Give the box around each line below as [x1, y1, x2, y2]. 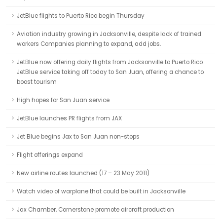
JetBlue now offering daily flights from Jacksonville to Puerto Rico [17, 58, 203, 66]
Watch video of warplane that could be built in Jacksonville [17, 187, 185, 195]
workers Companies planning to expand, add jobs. [17, 40, 161, 48]
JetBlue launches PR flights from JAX [17, 114, 122, 122]
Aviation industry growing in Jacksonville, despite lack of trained [17, 30, 201, 38]
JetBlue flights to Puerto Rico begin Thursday [17, 12, 145, 20]
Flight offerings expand [17, 151, 83, 159]
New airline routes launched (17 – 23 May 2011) [17, 169, 149, 177]
